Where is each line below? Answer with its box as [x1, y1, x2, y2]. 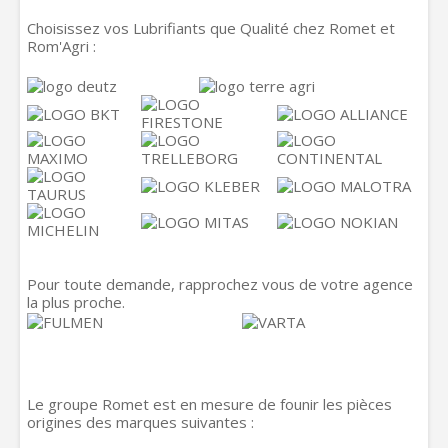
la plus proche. [27, 292, 125, 312]
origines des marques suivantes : [27, 412, 254, 432]
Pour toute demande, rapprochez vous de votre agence [27, 274, 413, 294]
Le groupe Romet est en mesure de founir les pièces [27, 394, 392, 414]
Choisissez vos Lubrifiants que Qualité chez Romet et [27, 18, 395, 38]
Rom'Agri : [27, 36, 96, 56]
